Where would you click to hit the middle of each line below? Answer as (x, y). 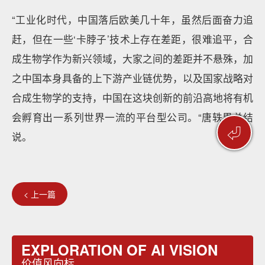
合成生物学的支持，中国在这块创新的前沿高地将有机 (132, 98)
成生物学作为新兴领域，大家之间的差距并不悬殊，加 (132, 59)
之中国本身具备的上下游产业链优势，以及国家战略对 (132, 78)
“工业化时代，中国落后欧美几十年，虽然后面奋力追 (132, 20)
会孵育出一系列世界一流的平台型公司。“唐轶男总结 (132, 117)
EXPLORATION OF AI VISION (119, 250)
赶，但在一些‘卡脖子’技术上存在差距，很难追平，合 (132, 39)
